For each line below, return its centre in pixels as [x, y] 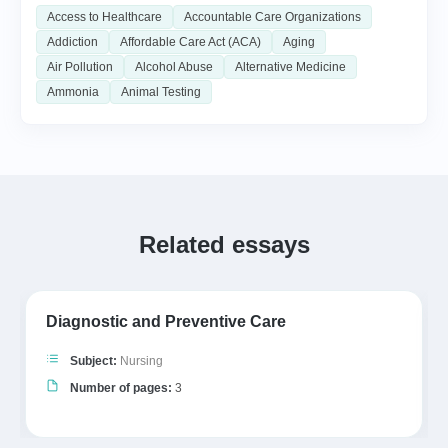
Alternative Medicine [290, 66]
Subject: [93, 360]
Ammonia [73, 91]
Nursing [141, 360]
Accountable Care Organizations [272, 16]
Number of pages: [121, 387]
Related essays [224, 244]
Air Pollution [80, 66]
